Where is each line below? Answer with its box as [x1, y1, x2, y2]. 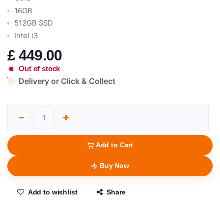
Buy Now [99, 162, 129, 170]
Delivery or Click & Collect [19, 76, 116, 86]
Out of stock [19, 64, 60, 73]
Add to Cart [95, 141, 134, 149]
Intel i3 [14, 31, 38, 40]
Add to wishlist [27, 188, 78, 196]
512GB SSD [14, 19, 54, 28]
